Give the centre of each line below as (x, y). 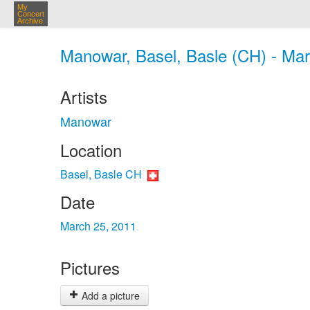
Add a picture (109, 295)
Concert (31, 14)
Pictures (90, 267)
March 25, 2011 (98, 226)
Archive (30, 21)
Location (91, 150)
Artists (84, 97)
